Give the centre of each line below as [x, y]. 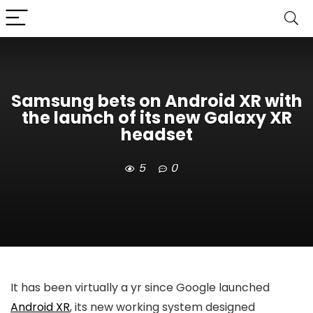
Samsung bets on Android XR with [156, 101]
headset [156, 135]
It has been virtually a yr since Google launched [140, 287]
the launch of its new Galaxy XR [156, 118]
